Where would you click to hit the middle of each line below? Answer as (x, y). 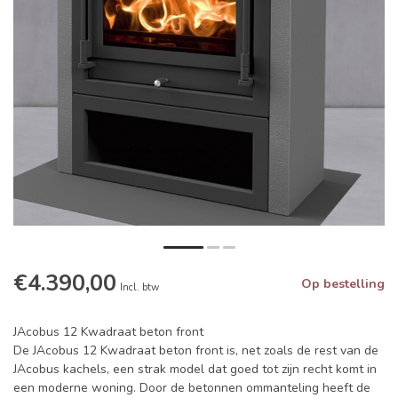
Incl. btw (139, 288)
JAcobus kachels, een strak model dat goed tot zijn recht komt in (195, 370)
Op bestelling (343, 284)
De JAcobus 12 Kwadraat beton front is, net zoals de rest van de (196, 351)
